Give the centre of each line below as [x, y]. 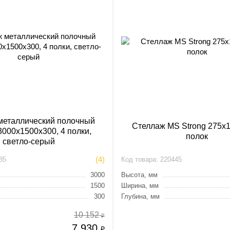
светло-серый [28, 141]
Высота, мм [139, 175]
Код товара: [139, 159]
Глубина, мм [140, 196]
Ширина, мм [140, 186]
